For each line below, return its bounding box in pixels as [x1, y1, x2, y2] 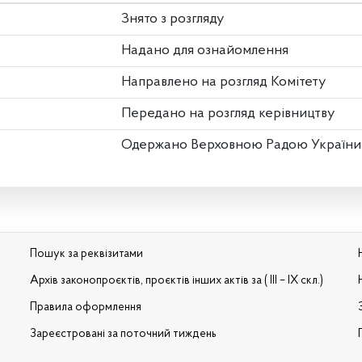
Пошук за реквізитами [30, 248, 144, 261]
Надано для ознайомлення [121, 43, 288, 59]
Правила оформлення [30, 301, 142, 314]
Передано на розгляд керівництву [121, 106, 335, 122]
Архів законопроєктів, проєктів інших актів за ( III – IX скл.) [30, 275, 324, 288]
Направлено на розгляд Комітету [121, 74, 326, 90]
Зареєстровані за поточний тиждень [30, 328, 217, 341]
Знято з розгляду [121, 11, 225, 27]
